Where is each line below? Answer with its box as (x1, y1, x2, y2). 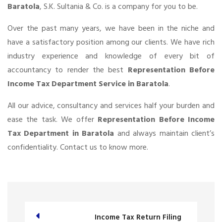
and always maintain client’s (114, 127, 215, 140)
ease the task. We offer (7, 113, 98, 126)
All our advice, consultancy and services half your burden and (7, 99, 215, 112)
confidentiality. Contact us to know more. (7, 141, 148, 154)
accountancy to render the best (7, 63, 128, 77)
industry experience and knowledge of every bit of (7, 50, 215, 63)
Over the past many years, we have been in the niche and (7, 22, 215, 35)
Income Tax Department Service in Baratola (7, 77, 168, 91)
